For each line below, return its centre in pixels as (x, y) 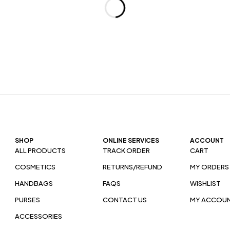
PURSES (27, 200)
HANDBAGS (34, 184)
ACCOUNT (207, 141)
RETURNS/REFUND (132, 167)
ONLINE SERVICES (131, 141)
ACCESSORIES (38, 216)
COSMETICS (35, 167)
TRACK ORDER (126, 151)
